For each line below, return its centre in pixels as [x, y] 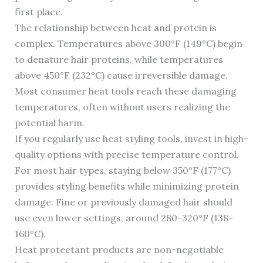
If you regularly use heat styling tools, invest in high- [131, 139]
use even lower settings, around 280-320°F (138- [124, 218]
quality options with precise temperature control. [127, 155]
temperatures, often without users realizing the [122, 107]
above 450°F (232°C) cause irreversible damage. [121, 75]
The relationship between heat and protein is [115, 28]
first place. [38, 12]
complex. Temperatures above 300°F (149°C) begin [128, 44]
